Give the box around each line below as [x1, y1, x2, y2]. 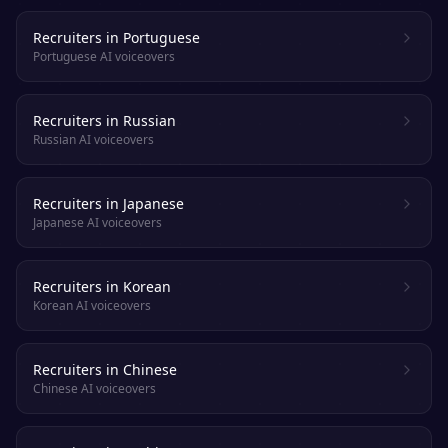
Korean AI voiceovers [33, 297, 151, 314]
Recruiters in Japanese [33, 194, 184, 213]
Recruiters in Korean [33, 277, 171, 296]
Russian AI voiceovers [33, 131, 154, 148]
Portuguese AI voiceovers [33, 48, 175, 65]
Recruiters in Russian [33, 111, 176, 130]
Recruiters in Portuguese [33, 28, 200, 47]
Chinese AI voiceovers [33, 380, 156, 397]
